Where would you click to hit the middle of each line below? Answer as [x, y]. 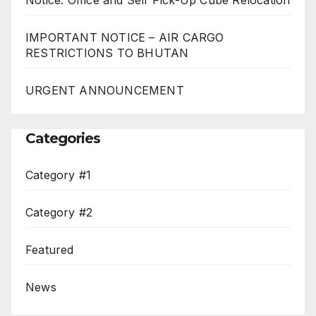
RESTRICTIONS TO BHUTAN [107, 53]
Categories [63, 139]
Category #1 [59, 175]
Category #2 [59, 213]
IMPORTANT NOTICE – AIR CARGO [125, 37]
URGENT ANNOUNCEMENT [105, 90]
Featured [50, 250]
